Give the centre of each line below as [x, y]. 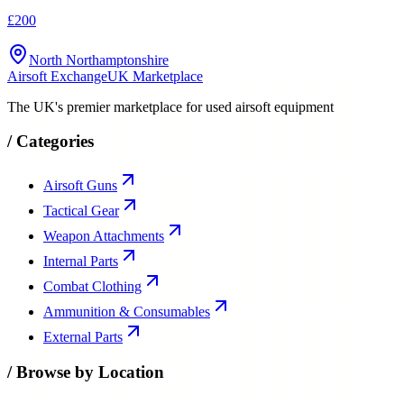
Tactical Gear [81, 211]
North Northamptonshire [99, 60]
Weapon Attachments [104, 236]
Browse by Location [90, 372]
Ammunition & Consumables [127, 312]
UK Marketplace [155, 76]
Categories [55, 142]
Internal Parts [81, 262]
